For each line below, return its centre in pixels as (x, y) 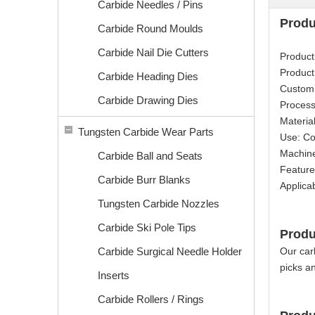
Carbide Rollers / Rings (151, 299)
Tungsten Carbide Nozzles (159, 204)
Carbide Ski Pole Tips (147, 227)
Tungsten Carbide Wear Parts (146, 132)
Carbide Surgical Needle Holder (170, 251)
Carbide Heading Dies (148, 76)
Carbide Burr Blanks (144, 180)
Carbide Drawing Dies (148, 100)
